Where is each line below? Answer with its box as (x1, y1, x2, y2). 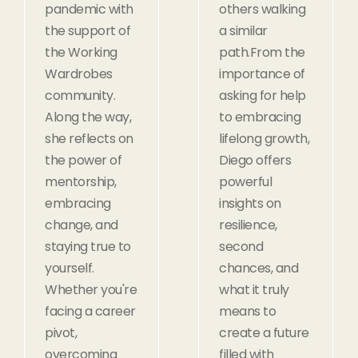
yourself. (45, 258, 94, 277)
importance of (219, 64, 305, 83)
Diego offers (219, 150, 291, 169)
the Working (45, 42, 117, 62)
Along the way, (45, 107, 131, 126)
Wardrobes (45, 64, 113, 83)
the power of (45, 150, 121, 169)
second (219, 237, 263, 256)
